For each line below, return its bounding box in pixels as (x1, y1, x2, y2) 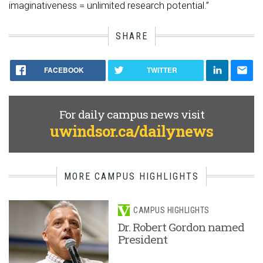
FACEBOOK (43, 65, 84, 76)
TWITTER (146, 65, 177, 76)
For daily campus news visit (59, 107, 204, 122)
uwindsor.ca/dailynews (50, 121, 213, 141)
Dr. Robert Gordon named (118, 220, 244, 235)
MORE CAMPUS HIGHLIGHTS (64, 171, 199, 183)
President (118, 232, 172, 247)
